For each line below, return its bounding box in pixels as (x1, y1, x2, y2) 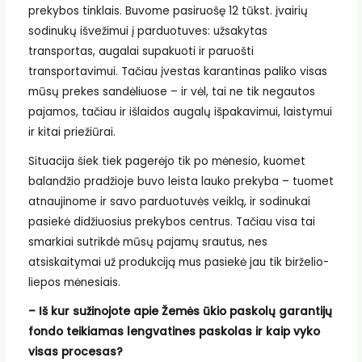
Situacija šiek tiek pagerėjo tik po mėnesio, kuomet (27, 153, 305, 169)
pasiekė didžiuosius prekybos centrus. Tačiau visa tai (27, 213, 315, 229)
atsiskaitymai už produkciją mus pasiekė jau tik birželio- (27, 254, 329, 270)
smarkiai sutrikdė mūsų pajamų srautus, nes (27, 234, 267, 250)
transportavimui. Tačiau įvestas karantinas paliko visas (27, 64, 327, 80)
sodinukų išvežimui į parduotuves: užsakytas (27, 23, 267, 40)
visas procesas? (27, 343, 123, 360)
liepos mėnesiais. (27, 274, 120, 290)
